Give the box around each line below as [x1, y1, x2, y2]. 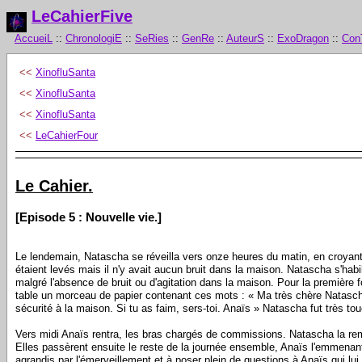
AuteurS [226, 32, 264, 44]
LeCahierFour [36, 128, 98, 141]
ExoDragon [277, 32, 329, 44]
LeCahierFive [32, 7, 133, 25]
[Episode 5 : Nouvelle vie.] [15, 210, 162, 224]
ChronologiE [65, 32, 122, 44]
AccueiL [15, 32, 53, 44]
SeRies [135, 32, 169, 44]
